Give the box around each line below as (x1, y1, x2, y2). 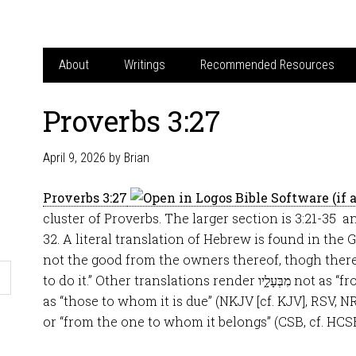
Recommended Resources (200, 57, 335, 72)
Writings (124, 57, 165, 72)
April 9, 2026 (43, 150, 106, 165)
